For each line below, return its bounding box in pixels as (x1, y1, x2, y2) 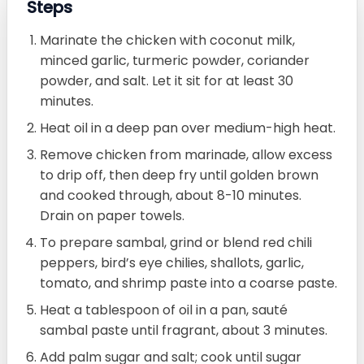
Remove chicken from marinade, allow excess (40, 145, 332, 165)
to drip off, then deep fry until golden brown (40, 166, 318, 185)
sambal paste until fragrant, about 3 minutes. (40, 321, 327, 340)
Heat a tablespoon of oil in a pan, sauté (40, 301, 288, 320)
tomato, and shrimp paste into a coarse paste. (40, 274, 337, 293)
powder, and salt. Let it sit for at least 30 (40, 71, 293, 91)
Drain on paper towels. (40, 206, 184, 226)
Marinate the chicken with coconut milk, (40, 31, 295, 50)
